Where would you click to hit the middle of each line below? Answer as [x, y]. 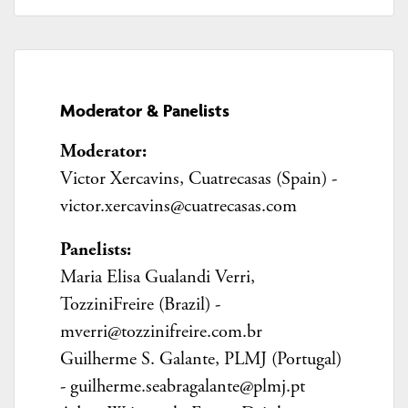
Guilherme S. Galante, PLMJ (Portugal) [200, 359]
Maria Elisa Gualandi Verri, [157, 277]
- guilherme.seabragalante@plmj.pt [182, 387]
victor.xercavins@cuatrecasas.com [178, 206]
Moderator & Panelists [144, 111]
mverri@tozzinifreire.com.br [161, 332]
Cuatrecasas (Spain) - [262, 179]
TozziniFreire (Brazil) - [140, 305]
